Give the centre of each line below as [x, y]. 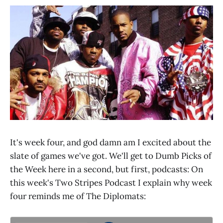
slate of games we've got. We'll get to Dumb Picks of [111, 156]
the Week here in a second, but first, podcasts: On [107, 169]
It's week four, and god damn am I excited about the [111, 142]
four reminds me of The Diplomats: [78, 196]
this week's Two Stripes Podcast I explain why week [111, 182]
